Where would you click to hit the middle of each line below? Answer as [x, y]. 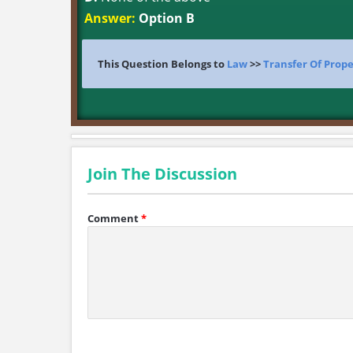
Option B [165, 18]
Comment [113, 218]
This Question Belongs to [162, 64]
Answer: [110, 18]
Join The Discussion [162, 174]
